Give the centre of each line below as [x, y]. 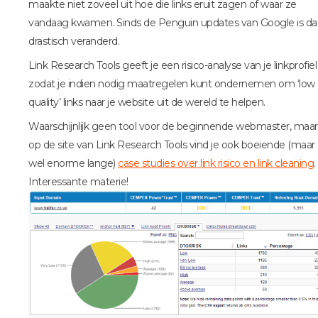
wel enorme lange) [73, 163]
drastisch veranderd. [74, 41]
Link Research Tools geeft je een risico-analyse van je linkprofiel [172, 65]
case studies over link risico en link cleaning [216, 163]
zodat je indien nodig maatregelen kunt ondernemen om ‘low [172, 83]
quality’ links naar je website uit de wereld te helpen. [147, 102]
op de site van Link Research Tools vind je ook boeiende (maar [172, 144]
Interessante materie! [78, 181]
